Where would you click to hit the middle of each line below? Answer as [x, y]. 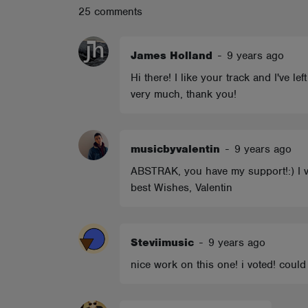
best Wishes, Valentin [181, 188]
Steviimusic [162, 243]
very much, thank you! [184, 94]
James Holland [172, 56]
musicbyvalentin [175, 149]
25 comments [110, 12]
